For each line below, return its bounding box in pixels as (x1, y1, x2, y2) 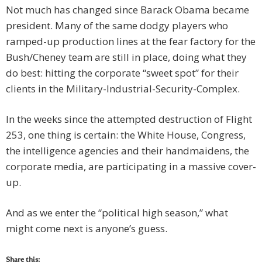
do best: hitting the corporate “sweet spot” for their (6, 66, 239, 80)
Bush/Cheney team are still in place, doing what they (6, 50, 247, 64)
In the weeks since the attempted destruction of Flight (6, 112, 252, 126)
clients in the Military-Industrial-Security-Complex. (6, 82, 240, 96)
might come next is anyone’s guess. (6, 222, 167, 236)
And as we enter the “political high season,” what (6, 206, 228, 220)
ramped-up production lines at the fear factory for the (6, 35, 256, 49)
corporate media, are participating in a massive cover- (6, 160, 256, 174)
